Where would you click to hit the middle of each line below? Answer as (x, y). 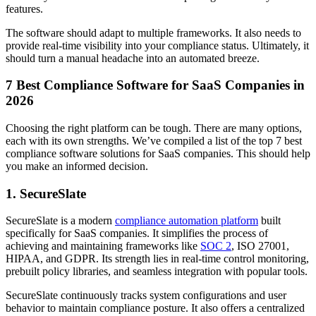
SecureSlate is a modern (60, 221)
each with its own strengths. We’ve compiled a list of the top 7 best (154, 141)
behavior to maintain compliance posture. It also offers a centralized (155, 308)
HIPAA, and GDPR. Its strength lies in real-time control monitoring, (157, 259)
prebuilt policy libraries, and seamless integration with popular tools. (157, 272)
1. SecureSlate (46, 193)
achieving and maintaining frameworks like (103, 246)
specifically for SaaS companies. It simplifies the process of (137, 233)
